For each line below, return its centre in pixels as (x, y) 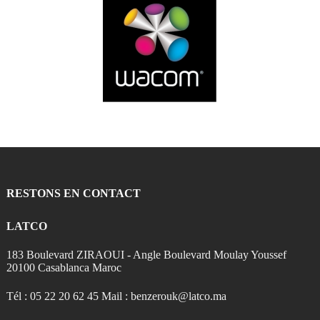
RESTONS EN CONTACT (74, 193)
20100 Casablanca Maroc (64, 267)
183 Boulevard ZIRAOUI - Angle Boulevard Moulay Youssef (146, 254)
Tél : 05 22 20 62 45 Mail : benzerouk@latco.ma (116, 296)
